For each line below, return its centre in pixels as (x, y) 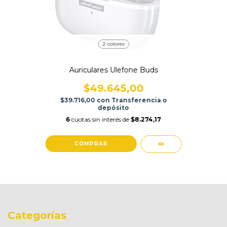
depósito (113, 107)
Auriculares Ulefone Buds (113, 70)
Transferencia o (139, 100)
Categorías (37, 215)
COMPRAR (91, 143)
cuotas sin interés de (101, 119)
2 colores (113, 44)
